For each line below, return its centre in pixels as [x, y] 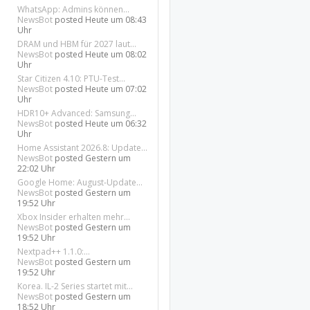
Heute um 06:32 [116, 124]
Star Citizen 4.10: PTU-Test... [72, 79]
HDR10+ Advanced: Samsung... [77, 113]
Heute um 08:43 [116, 20]
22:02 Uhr [37, 168]
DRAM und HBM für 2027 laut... [77, 44]
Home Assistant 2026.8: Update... [83, 148]
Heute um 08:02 [116, 54]
